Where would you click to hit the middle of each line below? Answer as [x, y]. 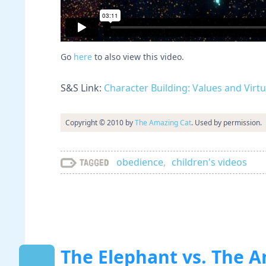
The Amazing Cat [163, 123]
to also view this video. [138, 57]
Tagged [94, 162]
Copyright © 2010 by [100, 123]
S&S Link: [82, 88]
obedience [140, 162]
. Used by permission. [227, 123]
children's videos [209, 162]
